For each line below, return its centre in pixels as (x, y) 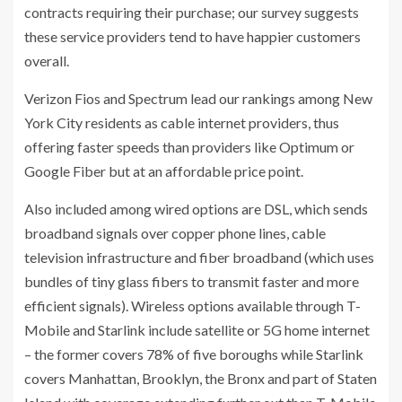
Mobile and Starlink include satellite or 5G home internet (197, 329)
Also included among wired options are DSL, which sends (196, 208)
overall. (47, 60)
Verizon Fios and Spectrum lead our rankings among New (198, 98)
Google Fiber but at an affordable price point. (164, 170)
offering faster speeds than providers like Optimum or (189, 146)
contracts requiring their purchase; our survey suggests (192, 12)
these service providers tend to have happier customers (192, 36)
